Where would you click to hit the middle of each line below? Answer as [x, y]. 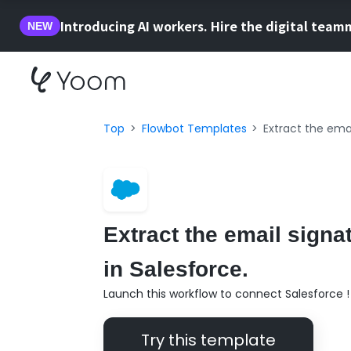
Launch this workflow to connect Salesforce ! [226, 294]
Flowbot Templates [194, 128]
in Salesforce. [176, 269]
